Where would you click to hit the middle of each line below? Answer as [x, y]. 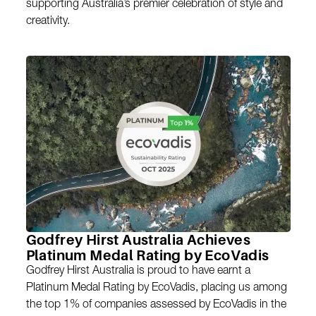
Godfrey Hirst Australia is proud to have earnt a [138, 271]
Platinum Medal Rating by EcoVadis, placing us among [156, 288]
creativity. [48, 22]
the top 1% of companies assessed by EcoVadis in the [156, 305]
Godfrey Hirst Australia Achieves [138, 239]
